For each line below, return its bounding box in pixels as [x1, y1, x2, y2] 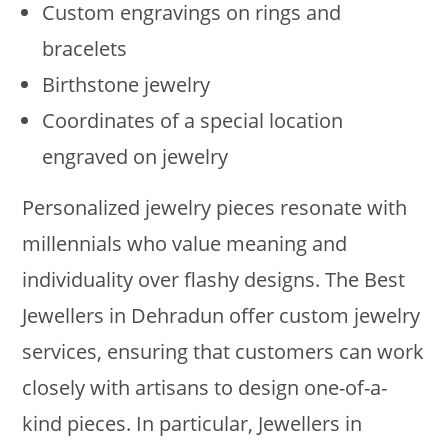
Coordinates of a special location [42, 106, 344, 134]
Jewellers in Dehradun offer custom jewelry [22, 301, 421, 329]
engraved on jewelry [42, 142, 229, 170]
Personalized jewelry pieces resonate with [22, 193, 408, 221]
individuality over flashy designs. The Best [22, 265, 406, 293]
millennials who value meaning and [22, 229, 348, 257]
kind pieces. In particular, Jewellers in [22, 409, 363, 437]
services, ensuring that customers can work [22, 337, 425, 365]
